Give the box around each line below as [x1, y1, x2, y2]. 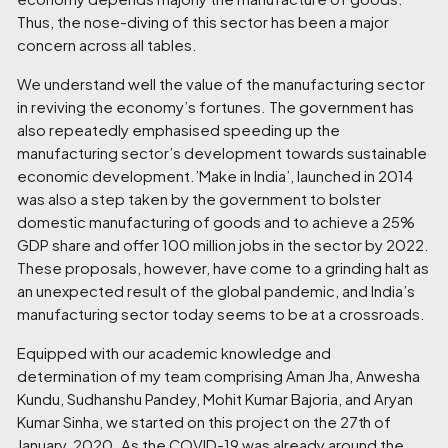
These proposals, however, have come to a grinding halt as [17, 258, 430, 277]
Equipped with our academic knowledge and [17, 343, 332, 362]
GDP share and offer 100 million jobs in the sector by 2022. [17, 235, 430, 254]
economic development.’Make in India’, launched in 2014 [17, 166, 414, 185]
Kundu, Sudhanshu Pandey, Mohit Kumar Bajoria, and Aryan [17, 389, 414, 408]
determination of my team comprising [17, 366, 287, 385]
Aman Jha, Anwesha [286, 366, 421, 385]
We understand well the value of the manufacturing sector [17, 74, 426, 93]
